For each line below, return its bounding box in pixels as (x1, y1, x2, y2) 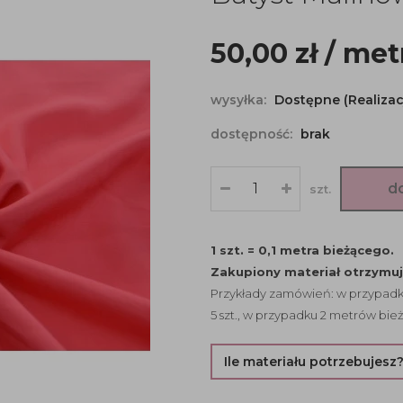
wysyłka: (210, 92, 270, 108)
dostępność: (210, 126, 296, 142)
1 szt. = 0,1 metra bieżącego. (210, 243, 394, 257)
